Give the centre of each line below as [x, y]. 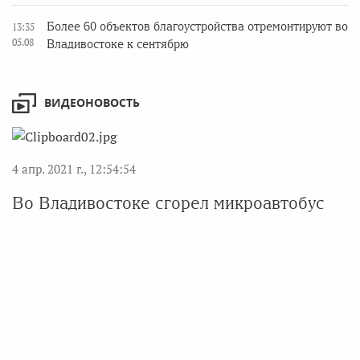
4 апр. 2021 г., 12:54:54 [74, 169]
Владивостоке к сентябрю [118, 45]
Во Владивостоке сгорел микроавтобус [168, 203]
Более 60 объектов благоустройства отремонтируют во [197, 27]
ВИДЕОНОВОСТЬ [92, 103]
